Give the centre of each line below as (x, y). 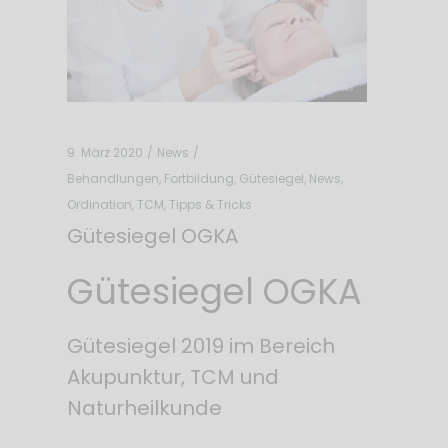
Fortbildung (198, 178)
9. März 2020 (104, 152)
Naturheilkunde (144, 407)
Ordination (99, 204)
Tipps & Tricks (210, 204)
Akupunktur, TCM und (172, 376)
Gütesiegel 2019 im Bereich (200, 345)
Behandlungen (112, 178)
